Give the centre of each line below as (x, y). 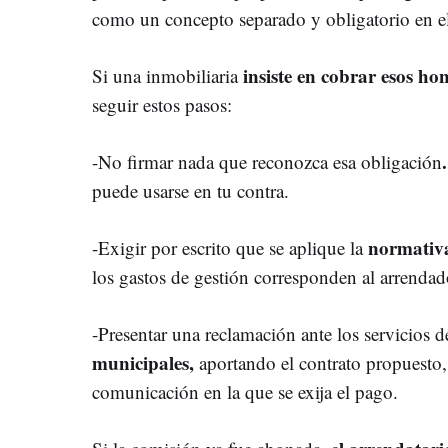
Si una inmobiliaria (165, 75)
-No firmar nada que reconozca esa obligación (267, 161)
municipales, (143, 362)
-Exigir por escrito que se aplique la (230, 247)
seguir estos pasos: (162, 104)
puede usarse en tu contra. (190, 190)
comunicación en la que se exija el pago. (245, 391)
